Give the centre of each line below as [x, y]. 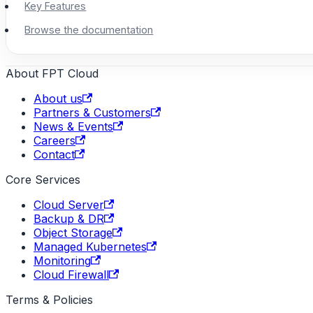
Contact [54, 154]
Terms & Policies [49, 299]
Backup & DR [69, 218]
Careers [54, 140]
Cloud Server [69, 204]
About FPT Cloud [52, 73]
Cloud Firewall [71, 274]
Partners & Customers [92, 112]
